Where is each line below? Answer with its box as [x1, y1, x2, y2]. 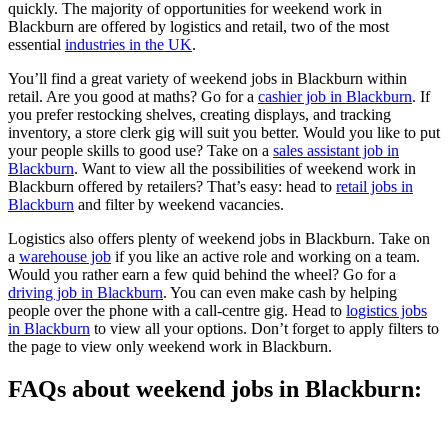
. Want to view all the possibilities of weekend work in [74, 159, 416, 177]
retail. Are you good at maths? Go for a [8, 87, 258, 105]
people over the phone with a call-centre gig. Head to [8, 301, 346, 319]
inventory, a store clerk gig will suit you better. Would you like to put [8, 123, 440, 141]
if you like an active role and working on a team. [111, 247, 420, 265]
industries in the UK [65, 35, 192, 53]
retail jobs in [336, 177, 413, 195]
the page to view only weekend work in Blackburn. [8, 337, 332, 355]
